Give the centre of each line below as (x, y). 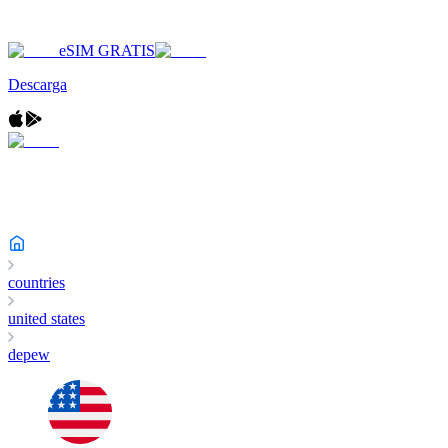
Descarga (37, 84)
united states (46, 318)
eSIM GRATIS (107, 50)
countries (36, 282)
